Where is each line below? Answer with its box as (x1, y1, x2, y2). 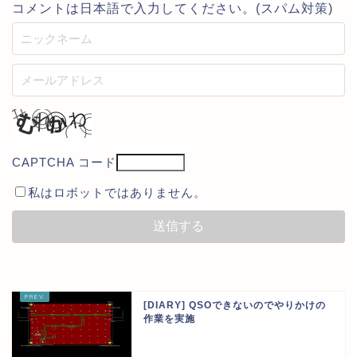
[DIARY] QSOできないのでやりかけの (143, 300, 326, 312)
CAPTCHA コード (12, 155, 116, 170)
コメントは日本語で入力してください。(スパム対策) (12, 2, 333, 16)
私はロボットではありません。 (28, 186, 206, 200)
